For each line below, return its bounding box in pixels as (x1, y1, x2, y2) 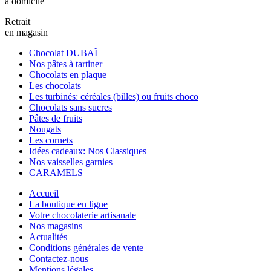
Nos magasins (29, 220, 82, 231)
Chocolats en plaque (29, 69, 106, 80)
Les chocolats (29, 80, 81, 91)
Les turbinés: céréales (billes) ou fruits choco (29, 91, 198, 102)
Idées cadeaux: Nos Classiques (29, 145, 146, 156)
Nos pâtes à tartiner (29, 58, 102, 69)
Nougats (29, 123, 61, 134)
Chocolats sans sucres (29, 102, 112, 113)
